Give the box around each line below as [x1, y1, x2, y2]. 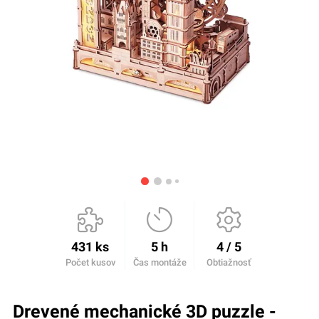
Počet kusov [65, 256, 115, 268]
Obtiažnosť [206, 256, 251, 268]
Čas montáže [132, 256, 187, 268]
